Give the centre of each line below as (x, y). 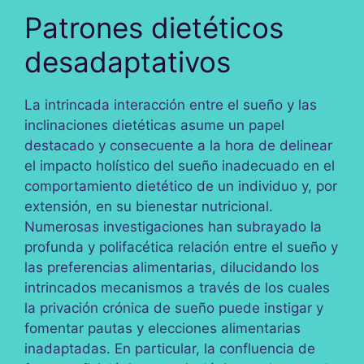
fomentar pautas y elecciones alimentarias (162, 329)
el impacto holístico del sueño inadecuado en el (180, 166)
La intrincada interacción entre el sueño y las (171, 105)
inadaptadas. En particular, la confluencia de (170, 349)
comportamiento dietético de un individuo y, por (181, 186)
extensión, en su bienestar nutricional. (149, 207)
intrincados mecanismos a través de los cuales (177, 288)
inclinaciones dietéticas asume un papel (154, 126)
